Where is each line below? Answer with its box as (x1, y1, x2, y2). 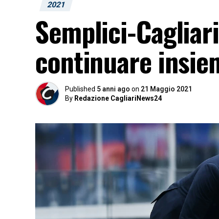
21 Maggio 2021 (141, 85, 192, 93)
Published (65, 85, 95, 93)
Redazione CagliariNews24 (74, 94, 162, 102)
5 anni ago (97, 85, 130, 93)
